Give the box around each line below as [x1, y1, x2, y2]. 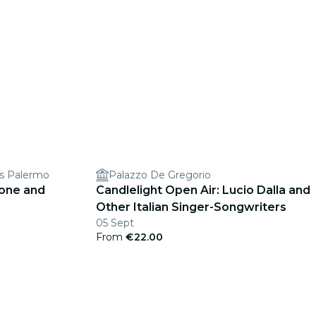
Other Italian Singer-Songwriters [96, 200, 286, 214]
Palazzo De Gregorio [109, 169, 211, 181]
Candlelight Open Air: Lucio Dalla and [96, 183, 310, 197]
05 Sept [96, 217, 134, 229]
